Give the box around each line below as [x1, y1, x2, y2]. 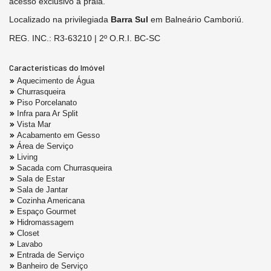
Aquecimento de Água [17, 76, 94, 86]
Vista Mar [17, 120, 51, 129]
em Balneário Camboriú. [148, 15, 244, 25]
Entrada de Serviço [17, 250, 84, 260]
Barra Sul [108, 15, 148, 25]
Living [17, 152, 38, 162]
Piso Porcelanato [17, 98, 77, 108]
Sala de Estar [17, 174, 65, 184]
